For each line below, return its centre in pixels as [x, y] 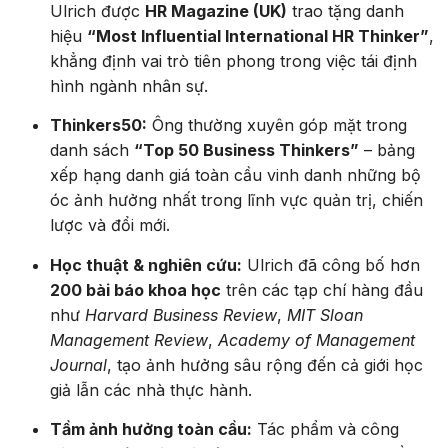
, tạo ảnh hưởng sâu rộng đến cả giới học [265, 364]
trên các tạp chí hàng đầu [322, 289]
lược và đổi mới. [110, 225]
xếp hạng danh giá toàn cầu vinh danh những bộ [235, 175]
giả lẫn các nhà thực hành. [151, 389]
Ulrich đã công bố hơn [331, 264]
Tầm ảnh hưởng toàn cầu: [151, 429]
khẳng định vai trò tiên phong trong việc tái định [233, 60]
